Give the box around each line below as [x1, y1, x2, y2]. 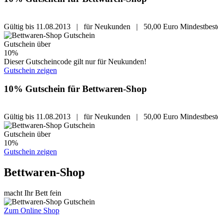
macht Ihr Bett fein [4, 188, 61, 197]
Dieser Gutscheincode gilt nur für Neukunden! [4, 57, 146, 66]
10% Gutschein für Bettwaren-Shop [4, 84, 147, 94]
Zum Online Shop [4, 206, 59, 215]
